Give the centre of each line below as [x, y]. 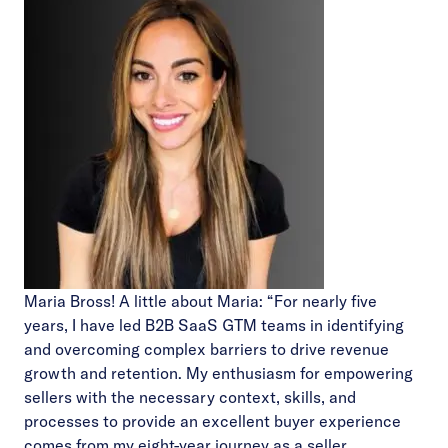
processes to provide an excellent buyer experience [212, 421]
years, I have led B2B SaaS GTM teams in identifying [214, 325]
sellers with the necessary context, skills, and [190, 397]
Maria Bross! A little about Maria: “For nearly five [200, 301]
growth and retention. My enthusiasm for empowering [218, 373]
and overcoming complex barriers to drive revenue [206, 349]
